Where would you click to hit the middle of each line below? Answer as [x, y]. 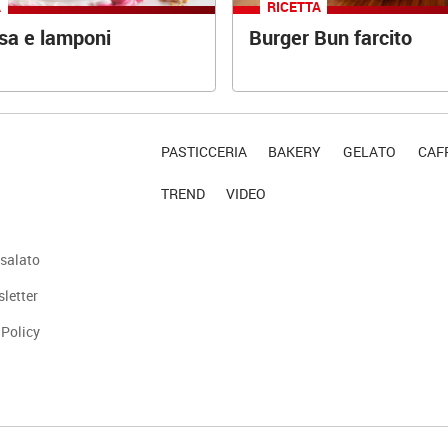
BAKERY [295, 151]
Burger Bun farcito [330, 38]
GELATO [370, 151]
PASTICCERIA [203, 151]
